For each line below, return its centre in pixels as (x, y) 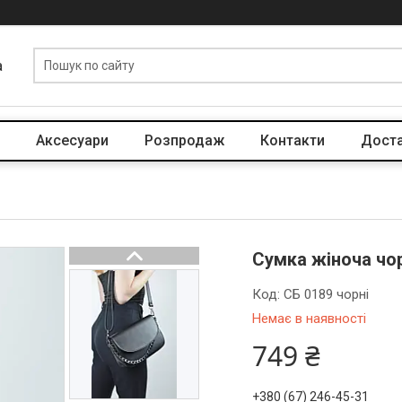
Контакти (292, 140)
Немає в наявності (310, 319)
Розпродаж (184, 140)
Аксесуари (72, 140)
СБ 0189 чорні (327, 294)
